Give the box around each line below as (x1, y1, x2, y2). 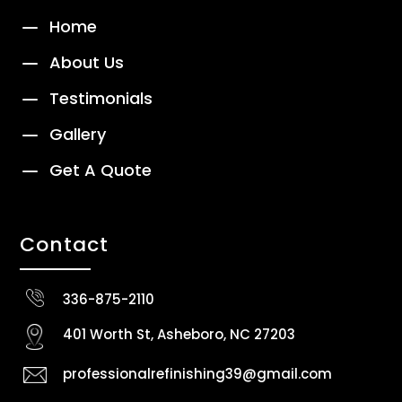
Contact (20, 231, 109, 259)
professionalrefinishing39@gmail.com (62, 364, 332, 384)
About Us (48, 51, 124, 74)
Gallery (48, 123, 106, 146)
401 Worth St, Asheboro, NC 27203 (62, 325, 295, 345)
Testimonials (48, 87, 153, 110)
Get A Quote (48, 159, 152, 182)
